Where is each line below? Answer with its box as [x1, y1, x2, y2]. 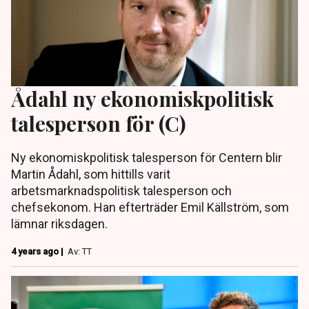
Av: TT [68, 246, 92, 257]
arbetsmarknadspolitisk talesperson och [11, 183, 232, 199]
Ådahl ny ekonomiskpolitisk [11, 85, 274, 112]
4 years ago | [11, 246, 66, 257]
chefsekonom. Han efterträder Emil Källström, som [11, 200, 289, 215]
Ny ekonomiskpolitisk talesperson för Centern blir [11, 150, 282, 166]
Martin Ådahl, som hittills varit [11, 167, 170, 182]
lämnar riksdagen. [11, 217, 108, 232]
